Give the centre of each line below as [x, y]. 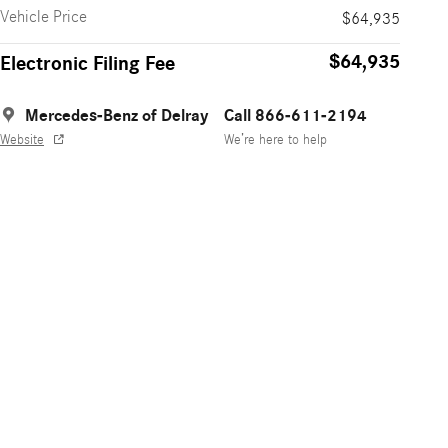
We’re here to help [275, 140]
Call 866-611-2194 [295, 115]
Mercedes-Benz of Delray [116, 115]
